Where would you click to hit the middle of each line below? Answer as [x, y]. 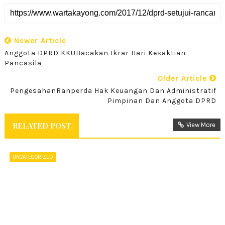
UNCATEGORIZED [33, 157]
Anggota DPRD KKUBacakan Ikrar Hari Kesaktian [95, 53]
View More [201, 125]
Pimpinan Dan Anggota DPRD [162, 100]
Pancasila [23, 63]
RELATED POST [41, 125]
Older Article [184, 78]
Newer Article [39, 40]
